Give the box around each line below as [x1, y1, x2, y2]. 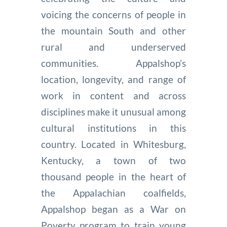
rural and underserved [41, 41, 186, 53]
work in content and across [41, 89, 186, 101]
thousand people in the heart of [41, 170, 186, 182]
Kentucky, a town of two [41, 154, 186, 166]
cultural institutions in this [41, 122, 186, 134]
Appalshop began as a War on [41, 203, 186, 215]
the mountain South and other [41, 24, 186, 36]
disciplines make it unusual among [41, 105, 186, 118]
